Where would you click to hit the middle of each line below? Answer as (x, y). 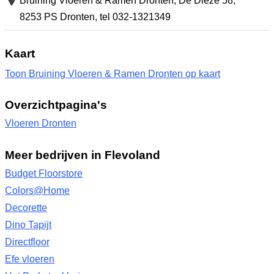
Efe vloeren (30, 259)
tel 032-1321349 (135, 17)
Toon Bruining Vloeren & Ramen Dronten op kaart (113, 73)
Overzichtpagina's (56, 104)
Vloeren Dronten (41, 123)
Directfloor (27, 242)
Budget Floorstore (44, 173)
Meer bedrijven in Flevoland (83, 154)
